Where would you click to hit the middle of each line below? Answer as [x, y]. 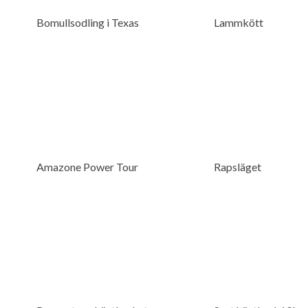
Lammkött [238, 23]
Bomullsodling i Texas [87, 23]
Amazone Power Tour [87, 166]
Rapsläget [237, 166]
